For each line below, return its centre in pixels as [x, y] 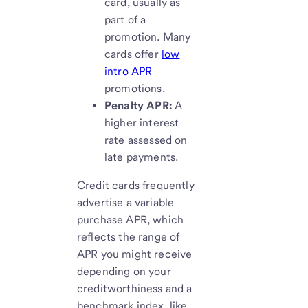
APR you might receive [135, 254]
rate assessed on [146, 140]
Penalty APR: [138, 106]
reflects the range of [129, 237]
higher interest [142, 123]
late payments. [142, 157]
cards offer [133, 54]
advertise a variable [126, 203]
